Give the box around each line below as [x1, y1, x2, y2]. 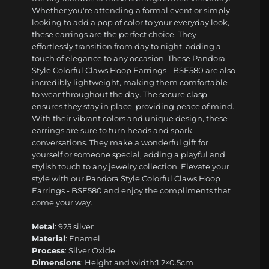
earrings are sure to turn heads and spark [32, 125, 193, 136]
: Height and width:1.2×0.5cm [81, 258, 194, 268]
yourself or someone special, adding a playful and [32, 150, 226, 160]
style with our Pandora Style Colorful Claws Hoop [32, 174, 221, 184]
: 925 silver [55, 222, 94, 232]
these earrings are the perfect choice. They [32, 29, 197, 40]
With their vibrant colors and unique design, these [32, 113, 228, 124]
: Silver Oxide [65, 246, 116, 256]
